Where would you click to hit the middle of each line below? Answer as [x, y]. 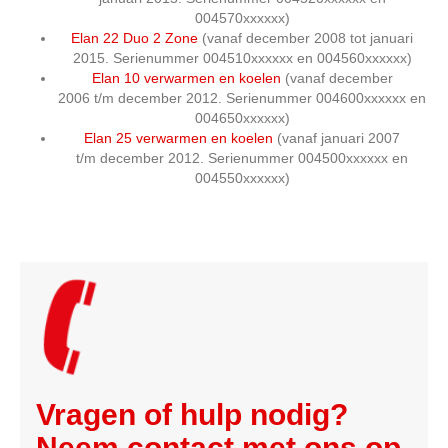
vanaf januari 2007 [341, 138]
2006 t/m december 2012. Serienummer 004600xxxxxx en [242, 98]
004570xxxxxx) [242, 18]
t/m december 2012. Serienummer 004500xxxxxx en [242, 158]
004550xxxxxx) [242, 178]
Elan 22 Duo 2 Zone [134, 38]
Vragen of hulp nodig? [192, 414]
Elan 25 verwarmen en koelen [178, 138]
